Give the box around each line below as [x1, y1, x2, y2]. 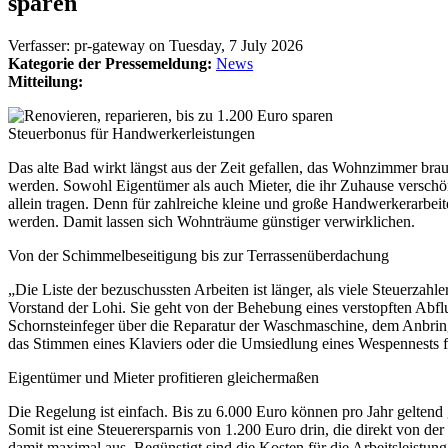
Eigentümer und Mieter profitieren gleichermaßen [8, 368, 319, 386]
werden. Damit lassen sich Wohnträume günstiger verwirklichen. [8, 212, 415, 230]
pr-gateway [74, 36, 145, 54]
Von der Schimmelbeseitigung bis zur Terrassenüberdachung [8, 246, 389, 264]
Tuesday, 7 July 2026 [169, 36, 303, 54]
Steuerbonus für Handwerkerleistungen [8, 124, 255, 142]
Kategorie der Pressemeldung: [8, 54, 216, 72]
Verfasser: [8, 36, 74, 54]
